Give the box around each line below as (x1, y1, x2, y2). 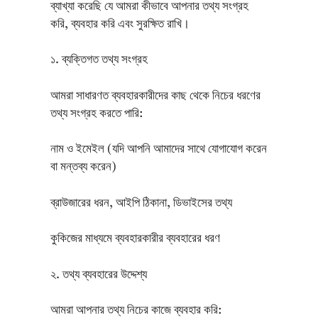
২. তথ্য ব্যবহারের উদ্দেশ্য (50, 268, 147, 281)
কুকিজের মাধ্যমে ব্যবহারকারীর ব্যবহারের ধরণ (50, 233, 220, 246)
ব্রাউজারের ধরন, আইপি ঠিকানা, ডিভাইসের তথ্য (50, 197, 232, 209)
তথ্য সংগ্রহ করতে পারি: (50, 107, 143, 120)
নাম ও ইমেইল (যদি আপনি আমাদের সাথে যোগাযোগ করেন (50, 143, 267, 156)
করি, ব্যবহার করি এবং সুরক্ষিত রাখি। (50, 18, 190, 31)
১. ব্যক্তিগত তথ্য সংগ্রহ (50, 54, 148, 67)
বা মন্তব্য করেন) (50, 161, 116, 174)
